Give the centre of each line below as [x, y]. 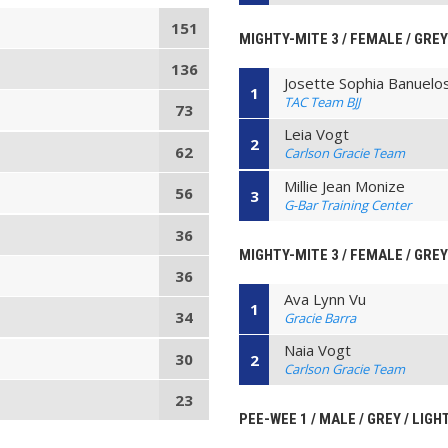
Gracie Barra [320, 317]
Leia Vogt [317, 134]
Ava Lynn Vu [325, 298]
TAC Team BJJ [322, 102]
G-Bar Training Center [348, 204]
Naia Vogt [318, 350]
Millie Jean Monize [345, 185]
